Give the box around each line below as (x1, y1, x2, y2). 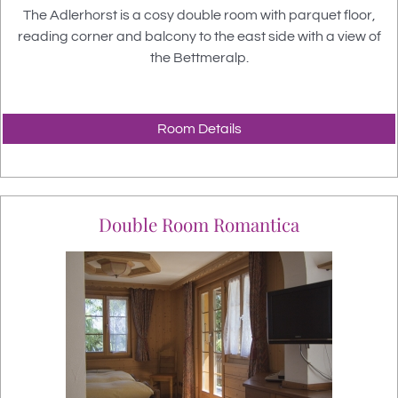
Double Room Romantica (99, 211, 299, 236)
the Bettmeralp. (149, 50, 249, 65)
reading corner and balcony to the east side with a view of (17, 28, 381, 44)
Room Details (156, 121, 242, 136)
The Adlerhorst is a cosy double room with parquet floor (22, 7, 372, 22)
